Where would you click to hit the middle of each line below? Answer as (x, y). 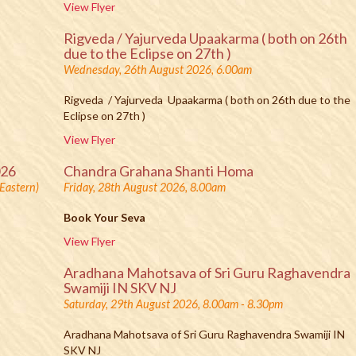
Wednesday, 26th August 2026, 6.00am (158, 70)
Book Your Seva (105, 217)
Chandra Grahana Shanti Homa (159, 171)
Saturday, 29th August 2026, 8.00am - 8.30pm (174, 304)
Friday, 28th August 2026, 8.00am (145, 187)
